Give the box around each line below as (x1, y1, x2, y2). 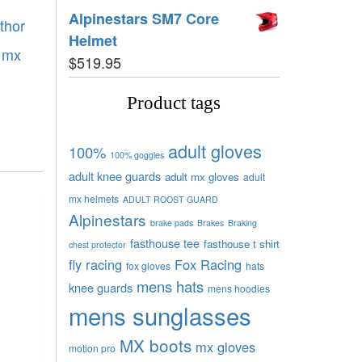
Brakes (196, 216, 224, 229)
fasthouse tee (129, 234, 200, 251)
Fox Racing (174, 254, 242, 274)
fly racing (68, 254, 122, 274)
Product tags (127, 92, 221, 113)
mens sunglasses (68, 297, 251, 332)
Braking (227, 216, 257, 229)
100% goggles (109, 148, 164, 161)
